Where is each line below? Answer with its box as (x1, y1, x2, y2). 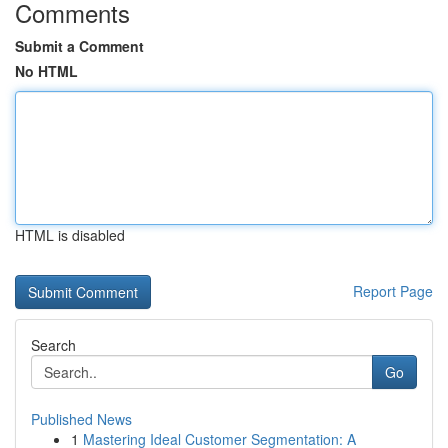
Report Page (353, 281, 433, 301)
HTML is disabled (15, 225, 125, 245)
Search (31, 335, 76, 355)
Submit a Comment (15, 36, 144, 56)
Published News (31, 409, 132, 429)
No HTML (15, 61, 78, 81)
